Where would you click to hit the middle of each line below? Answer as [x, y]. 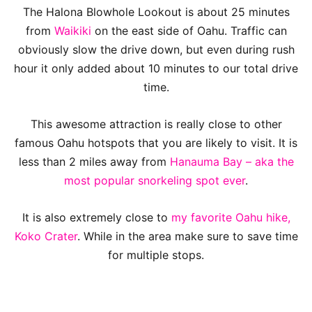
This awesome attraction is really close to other [156, 124]
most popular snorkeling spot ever [155, 180]
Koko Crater [46, 236]
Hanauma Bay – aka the [232, 162]
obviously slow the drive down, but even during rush [156, 49]
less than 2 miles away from [94, 162]
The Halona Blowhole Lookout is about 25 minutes [156, 12]
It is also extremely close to [96, 217]
